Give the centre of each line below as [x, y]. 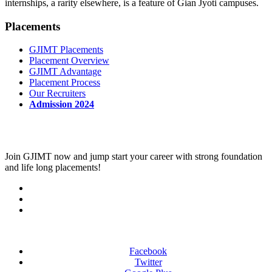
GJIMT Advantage [65, 72]
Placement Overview [69, 61]
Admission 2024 [62, 104]
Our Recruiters [57, 93]
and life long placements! [53, 168]
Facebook [148, 251]
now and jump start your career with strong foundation [157, 157]
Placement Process [65, 83]
